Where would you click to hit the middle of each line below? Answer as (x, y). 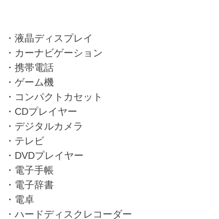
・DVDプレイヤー (44, 155)
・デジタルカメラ (44, 126)
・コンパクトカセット (54, 97)
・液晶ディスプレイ (49, 38)
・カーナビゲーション (54, 53)
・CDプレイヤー (41, 111)
